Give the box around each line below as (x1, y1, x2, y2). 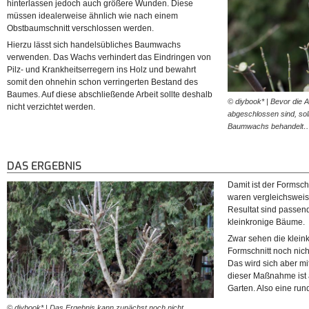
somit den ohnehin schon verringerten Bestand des (7, 77, 198, 88)
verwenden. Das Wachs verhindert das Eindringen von (7, 52, 211, 63)
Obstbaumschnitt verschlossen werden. (7, 23, 154, 34)
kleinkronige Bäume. (228, 217, 305, 228)
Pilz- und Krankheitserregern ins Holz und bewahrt (7, 65, 196, 75)
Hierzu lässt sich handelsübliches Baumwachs (7, 40, 181, 50)
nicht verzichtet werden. (7, 102, 95, 112)
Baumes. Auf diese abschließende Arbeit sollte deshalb (7, 90, 212, 100)
